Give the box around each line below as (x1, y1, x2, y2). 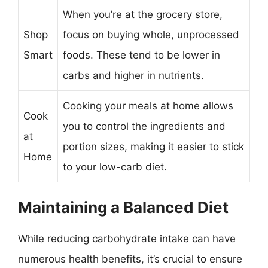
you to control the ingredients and (63, 120, 226, 132)
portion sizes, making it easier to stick (63, 141, 244, 153)
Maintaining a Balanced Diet (18, 197, 229, 217)
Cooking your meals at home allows (63, 100, 233, 112)
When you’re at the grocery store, (63, 8, 223, 20)
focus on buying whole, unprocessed (63, 29, 239, 41)
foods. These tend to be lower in (63, 49, 220, 61)
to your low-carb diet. (63, 161, 167, 173)
